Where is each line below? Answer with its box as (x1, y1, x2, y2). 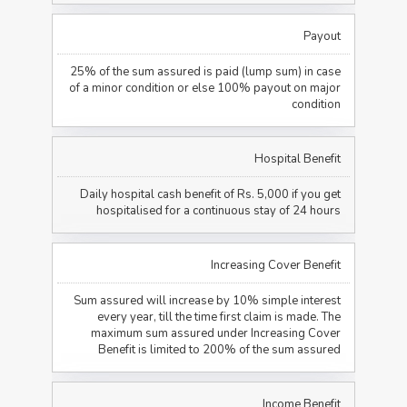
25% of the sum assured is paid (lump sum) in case (69, 63, 341, 80)
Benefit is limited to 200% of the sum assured (97, 341, 341, 358)
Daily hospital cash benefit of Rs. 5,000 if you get (79, 185, 341, 203)
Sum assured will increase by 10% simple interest (73, 292, 341, 309)
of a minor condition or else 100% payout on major (68, 79, 341, 96)
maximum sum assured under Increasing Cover (90, 324, 341, 342)
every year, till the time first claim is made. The (96, 308, 341, 325)
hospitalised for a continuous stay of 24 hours (95, 202, 341, 219)
